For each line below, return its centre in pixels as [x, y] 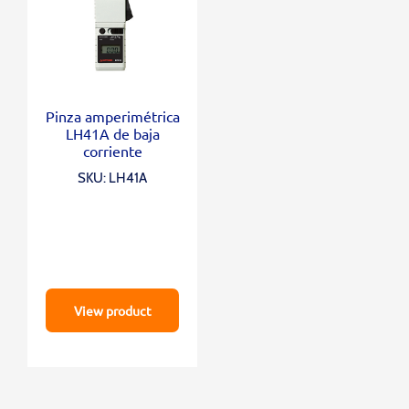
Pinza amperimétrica [112, 116]
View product [112, 311]
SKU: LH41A [113, 178]
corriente [112, 151]
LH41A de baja [112, 134]
